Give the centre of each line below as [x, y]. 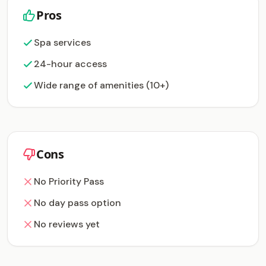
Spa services [62, 42]
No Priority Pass [69, 181]
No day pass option [77, 203]
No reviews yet [67, 224]
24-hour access [70, 64]
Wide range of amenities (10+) [101, 85]
